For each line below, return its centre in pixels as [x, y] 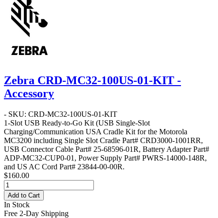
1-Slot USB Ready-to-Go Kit [49, 123]
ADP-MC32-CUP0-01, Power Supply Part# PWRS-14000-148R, [105, 158]
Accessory [29, 94]
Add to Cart [24, 196]
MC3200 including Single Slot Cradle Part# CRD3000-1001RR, [103, 141]
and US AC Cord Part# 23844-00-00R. [64, 167]
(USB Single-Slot [122, 123]
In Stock [17, 205]
